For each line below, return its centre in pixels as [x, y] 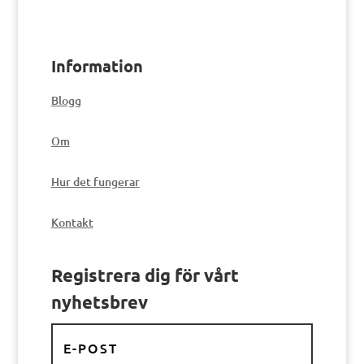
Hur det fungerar [95, 182]
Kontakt [72, 222]
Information [97, 66]
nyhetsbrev [99, 302]
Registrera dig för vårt [145, 275]
